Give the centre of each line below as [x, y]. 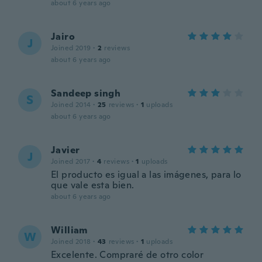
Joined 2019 [71, 48]
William [69, 230]
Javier [65, 150]
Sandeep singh [86, 93]
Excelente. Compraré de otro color [127, 255]
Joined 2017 [71, 161]
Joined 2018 [71, 242]
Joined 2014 [71, 105]
